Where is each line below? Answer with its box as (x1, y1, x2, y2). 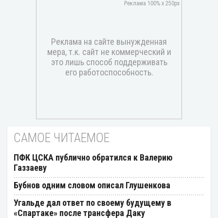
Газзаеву (14, 162, 47, 173)
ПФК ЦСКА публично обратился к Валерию (14, 152, 173, 163)
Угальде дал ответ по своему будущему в (14, 197, 171, 208)
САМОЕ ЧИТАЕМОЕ (14, 130, 109, 145)
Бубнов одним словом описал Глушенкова (14, 180, 170, 190)
